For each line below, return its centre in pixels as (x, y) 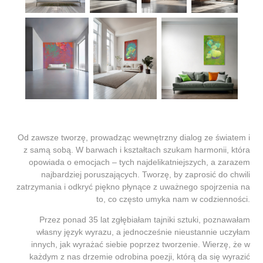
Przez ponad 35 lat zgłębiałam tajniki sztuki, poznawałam (144, 220)
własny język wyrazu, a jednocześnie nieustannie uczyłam (143, 232)
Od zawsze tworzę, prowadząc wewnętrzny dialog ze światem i (134, 138)
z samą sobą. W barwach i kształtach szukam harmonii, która (136, 150)
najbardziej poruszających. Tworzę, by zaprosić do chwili (145, 175)
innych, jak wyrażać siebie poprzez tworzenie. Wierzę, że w (140, 245)
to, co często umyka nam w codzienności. (173, 199)
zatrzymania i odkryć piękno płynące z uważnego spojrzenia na (133, 187)
